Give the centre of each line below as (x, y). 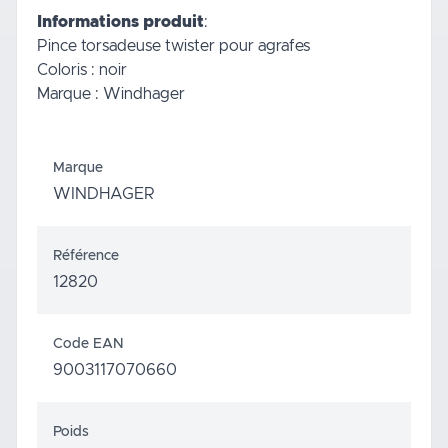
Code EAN (88, 343)
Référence (86, 255)
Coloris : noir (82, 69)
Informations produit (120, 21)
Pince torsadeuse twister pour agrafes (173, 45)
